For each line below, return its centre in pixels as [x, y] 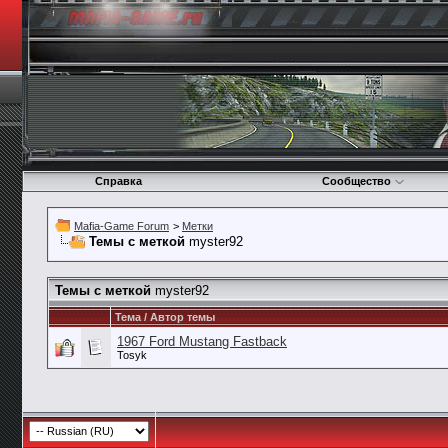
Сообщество [356, 181]
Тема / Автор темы [165, 317]
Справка [118, 181]
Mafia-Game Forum [121, 226]
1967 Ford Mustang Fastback [202, 341]
